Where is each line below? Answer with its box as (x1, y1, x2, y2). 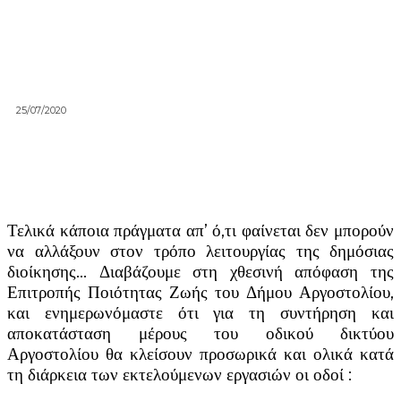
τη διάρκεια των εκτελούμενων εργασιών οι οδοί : (7, 363, 352, 385)
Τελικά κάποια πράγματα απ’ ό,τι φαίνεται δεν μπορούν (7, 219, 394, 241)
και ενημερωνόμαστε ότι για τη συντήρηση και (7, 302, 394, 323)
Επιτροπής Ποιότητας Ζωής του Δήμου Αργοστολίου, (7, 281, 394, 303)
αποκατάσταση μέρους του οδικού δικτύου (7, 322, 394, 344)
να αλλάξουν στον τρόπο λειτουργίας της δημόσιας (7, 240, 394, 261)
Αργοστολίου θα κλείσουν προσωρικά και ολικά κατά (7, 343, 394, 364)
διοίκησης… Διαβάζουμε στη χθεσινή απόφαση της (7, 260, 394, 282)
